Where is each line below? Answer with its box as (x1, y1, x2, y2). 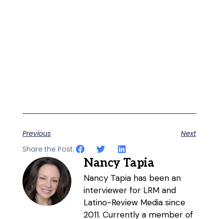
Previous (22, 128, 51, 138)
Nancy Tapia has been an (84, 172, 181, 183)
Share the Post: (22, 144, 75, 154)
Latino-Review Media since (84, 197, 186, 208)
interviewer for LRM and (84, 184, 176, 196)
